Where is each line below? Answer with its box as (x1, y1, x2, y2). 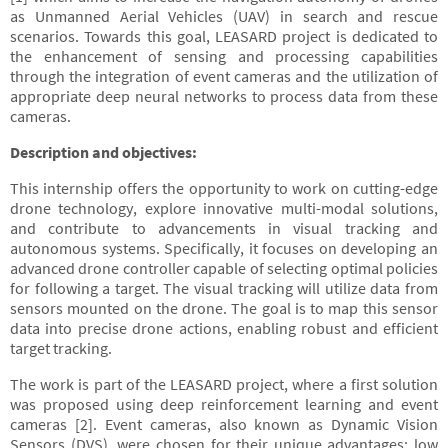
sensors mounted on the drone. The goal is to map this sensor (10, 298, 438, 318)
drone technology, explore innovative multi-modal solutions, (10, 198, 438, 218)
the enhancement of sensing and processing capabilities (10, 46, 438, 66)
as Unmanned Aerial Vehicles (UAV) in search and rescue (10, 6, 438, 26)
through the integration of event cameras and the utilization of (10, 66, 438, 86)
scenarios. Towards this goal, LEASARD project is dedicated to (10, 26, 438, 46)
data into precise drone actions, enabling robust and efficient (10, 318, 438, 338)
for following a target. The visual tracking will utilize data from (10, 278, 438, 298)
